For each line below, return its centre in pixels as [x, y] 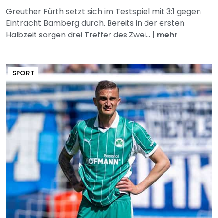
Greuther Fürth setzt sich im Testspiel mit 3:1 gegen [103, 12]
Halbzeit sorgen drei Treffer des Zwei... [79, 35]
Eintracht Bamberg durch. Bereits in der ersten [95, 23]
